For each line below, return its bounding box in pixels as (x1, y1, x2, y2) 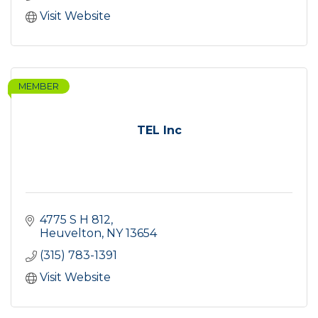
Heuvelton (40, 226, 102, 241)
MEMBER (18, 81, 59, 92)
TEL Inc (136, 124, 182, 138)
